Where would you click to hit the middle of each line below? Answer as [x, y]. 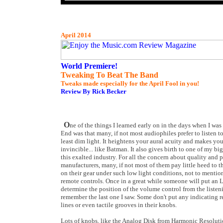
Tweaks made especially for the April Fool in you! [130, 83]
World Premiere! [89, 66]
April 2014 [76, 35]
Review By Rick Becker [94, 91]
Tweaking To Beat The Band [110, 75]
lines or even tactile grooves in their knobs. [119, 205]
